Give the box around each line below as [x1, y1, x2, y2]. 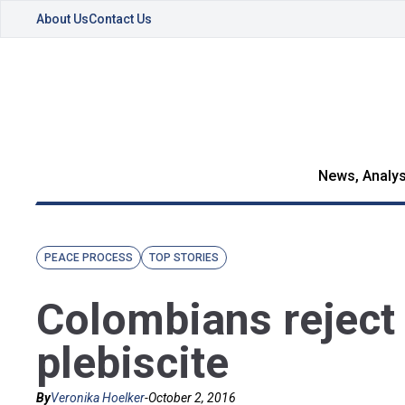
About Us [36, 12, 89, 26]
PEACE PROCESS [44, 251, 133, 264]
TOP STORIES [149, 251, 219, 264]
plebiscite [36, 337, 229, 389]
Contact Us [89, 12, 152, 26]
